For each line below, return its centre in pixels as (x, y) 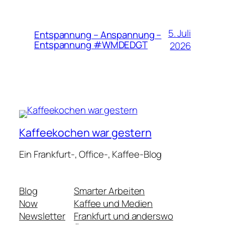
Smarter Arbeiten (109, 191)
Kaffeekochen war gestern (85, 133)
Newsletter (42, 216)
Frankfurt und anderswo (123, 216)
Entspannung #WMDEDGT (91, 44)
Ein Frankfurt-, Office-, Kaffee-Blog (91, 154)
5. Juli (179, 33)
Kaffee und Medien (113, 204)
